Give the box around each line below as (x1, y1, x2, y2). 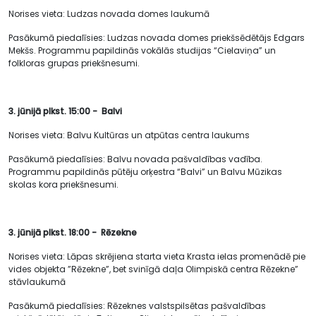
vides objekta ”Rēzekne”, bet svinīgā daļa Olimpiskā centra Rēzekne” (8, 263, 298, 275)
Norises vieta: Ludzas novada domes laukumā (8, 8, 209, 20)
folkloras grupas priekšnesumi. (8, 57, 140, 69)
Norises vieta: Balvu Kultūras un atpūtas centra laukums (8, 129, 250, 141)
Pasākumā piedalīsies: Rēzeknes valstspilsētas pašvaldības (8, 300, 266, 312)
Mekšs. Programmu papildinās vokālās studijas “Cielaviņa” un (8, 44, 276, 56)
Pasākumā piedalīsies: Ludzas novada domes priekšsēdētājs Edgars (8, 32, 305, 44)
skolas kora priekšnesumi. (8, 178, 119, 190)
